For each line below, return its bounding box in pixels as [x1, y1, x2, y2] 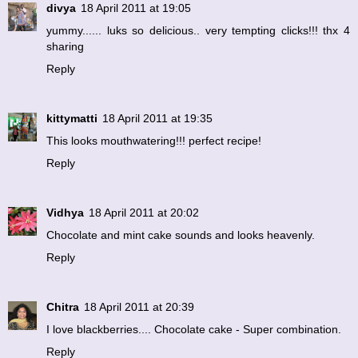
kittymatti [46, 111, 97, 125]
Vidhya [46, 205, 84, 219]
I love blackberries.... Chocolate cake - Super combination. [46, 322, 341, 336]
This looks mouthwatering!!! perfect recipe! [46, 133, 261, 147]
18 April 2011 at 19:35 [102, 111, 213, 125]
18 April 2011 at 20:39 [84, 300, 194, 313]
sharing [46, 39, 84, 53]
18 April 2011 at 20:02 [89, 205, 199, 219]
